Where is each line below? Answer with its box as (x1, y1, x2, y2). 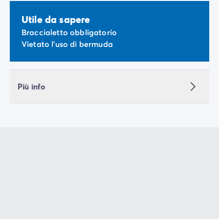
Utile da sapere (22, 13, 90, 26)
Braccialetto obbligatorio (22, 27, 117, 38)
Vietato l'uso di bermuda (22, 39, 113, 49)
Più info (18, 81, 45, 92)
